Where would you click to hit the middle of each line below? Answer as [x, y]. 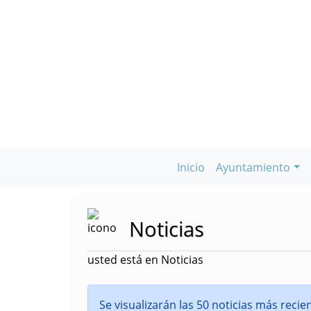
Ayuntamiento [253, 168]
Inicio [191, 168]
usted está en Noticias [145, 260]
